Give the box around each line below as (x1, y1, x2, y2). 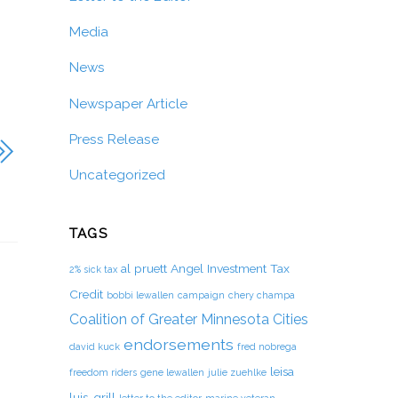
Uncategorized (68, 167, 165, 184)
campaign (177, 290, 225, 301)
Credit (68, 287, 103, 302)
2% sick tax (68, 264, 117, 275)
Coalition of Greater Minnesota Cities (68, 311, 308, 329)
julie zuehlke (207, 367, 267, 378)
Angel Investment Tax (170, 261, 290, 276)
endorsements (123, 335, 234, 354)
